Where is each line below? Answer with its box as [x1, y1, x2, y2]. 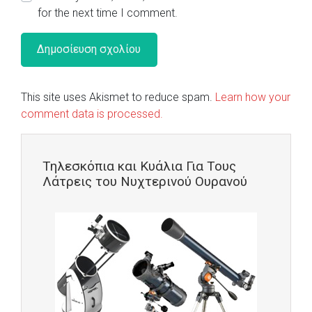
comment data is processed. [21, 107, 163, 120]
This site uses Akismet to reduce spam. [21, 90, 215, 104]
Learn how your [215, 90, 290, 104]
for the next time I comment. [38, 6, 178, 20]
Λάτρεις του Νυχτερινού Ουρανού [42, 173, 247, 190]
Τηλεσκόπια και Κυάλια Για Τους [42, 158, 236, 175]
